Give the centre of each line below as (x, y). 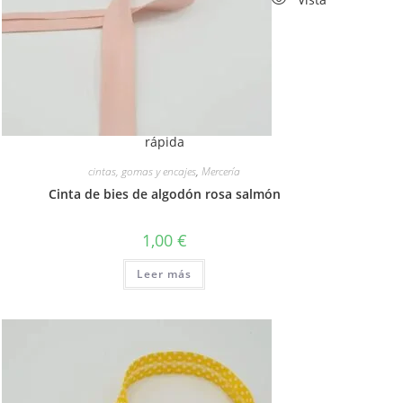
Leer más (165, 274)
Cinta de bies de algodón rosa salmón (164, 194)
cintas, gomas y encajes (143, 172)
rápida (164, 142)
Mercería (221, 172)
